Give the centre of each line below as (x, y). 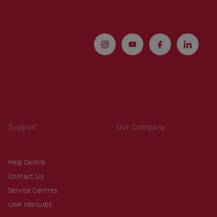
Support (23, 127)
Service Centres (33, 190)
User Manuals (30, 204)
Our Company (141, 127)
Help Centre (27, 162)
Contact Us (26, 176)
